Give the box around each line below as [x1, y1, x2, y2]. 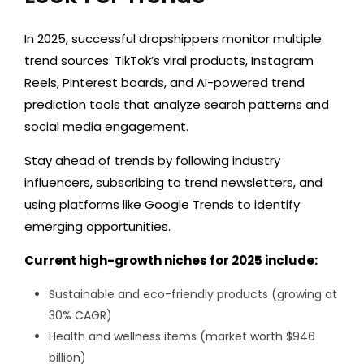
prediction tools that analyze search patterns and [24, 96, 329, 114]
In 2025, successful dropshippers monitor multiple [24, 30, 322, 48]
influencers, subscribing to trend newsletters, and [24, 174, 323, 192]
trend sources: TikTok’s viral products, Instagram [24, 52, 314, 70]
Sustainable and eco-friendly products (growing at [49, 286, 337, 303]
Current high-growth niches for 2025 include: [24, 252, 318, 270]
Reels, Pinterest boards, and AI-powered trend [24, 74, 305, 92]
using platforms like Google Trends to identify [24, 196, 300, 214]
